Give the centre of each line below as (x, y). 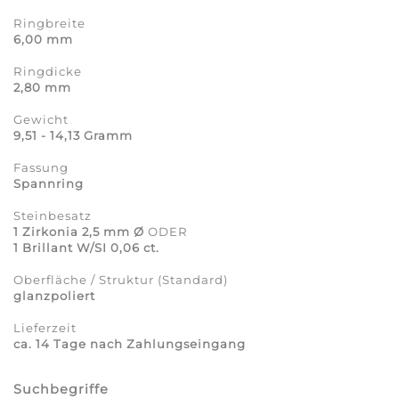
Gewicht (41, 120)
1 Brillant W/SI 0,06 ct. (86, 248)
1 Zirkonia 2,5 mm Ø (81, 232)
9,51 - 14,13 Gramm (73, 136)
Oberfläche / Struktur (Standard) (121, 280)
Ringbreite (49, 24)
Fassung (41, 168)
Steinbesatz (53, 216)
